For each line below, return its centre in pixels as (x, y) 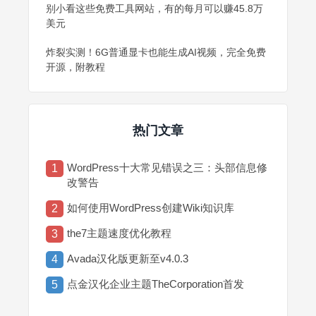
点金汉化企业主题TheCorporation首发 (156, 284)
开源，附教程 (75, 67)
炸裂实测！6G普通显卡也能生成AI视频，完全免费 (156, 52)
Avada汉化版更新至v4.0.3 (128, 258)
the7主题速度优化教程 (119, 233)
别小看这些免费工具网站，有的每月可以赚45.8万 (154, 8)
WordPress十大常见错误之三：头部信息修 (167, 167)
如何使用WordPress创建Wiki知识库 (151, 207)
